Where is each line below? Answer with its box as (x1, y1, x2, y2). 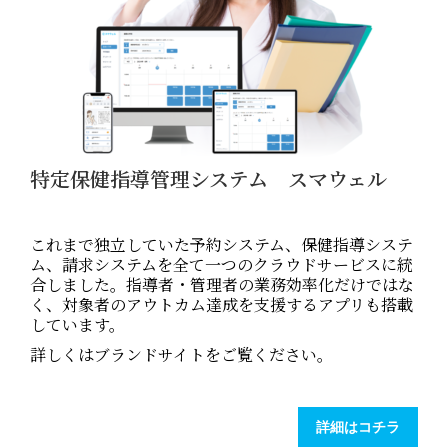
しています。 (30, 313, 125, 337)
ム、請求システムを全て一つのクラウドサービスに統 (30, 253, 413, 277)
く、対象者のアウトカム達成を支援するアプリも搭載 (30, 293, 413, 317)
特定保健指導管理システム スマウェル (30, 164, 387, 194)
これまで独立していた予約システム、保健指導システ (30, 233, 413, 257)
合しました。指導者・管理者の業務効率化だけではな (30, 273, 414, 297)
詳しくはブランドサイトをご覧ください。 (30, 343, 333, 367)
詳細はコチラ (316, 418, 400, 437)
